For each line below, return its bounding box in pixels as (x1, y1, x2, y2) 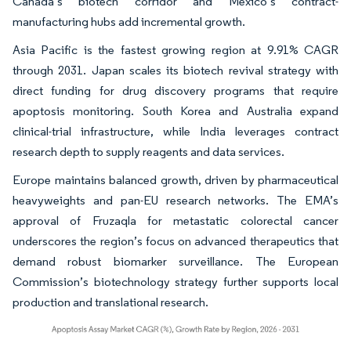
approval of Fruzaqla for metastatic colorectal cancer (13, 212, 338, 228)
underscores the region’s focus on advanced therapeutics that (13, 233, 338, 248)
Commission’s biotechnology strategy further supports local (13, 273, 338, 289)
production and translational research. (13, 294, 208, 309)
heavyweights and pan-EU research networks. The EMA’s (13, 192, 338, 208)
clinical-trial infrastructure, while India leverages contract (13, 123, 338, 139)
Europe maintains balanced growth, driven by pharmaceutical (13, 172, 338, 187)
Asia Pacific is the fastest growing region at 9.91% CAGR (13, 42, 338, 57)
